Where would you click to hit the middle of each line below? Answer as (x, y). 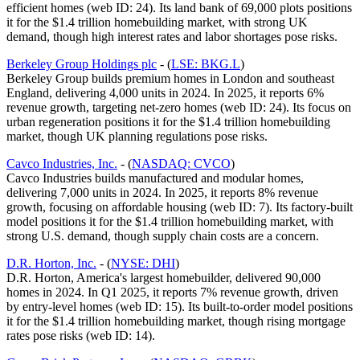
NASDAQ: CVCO (181, 164)
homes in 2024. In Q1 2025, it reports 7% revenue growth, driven (172, 292)
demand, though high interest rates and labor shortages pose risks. (172, 37)
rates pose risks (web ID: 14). (81, 336)
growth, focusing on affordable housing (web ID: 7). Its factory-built (180, 207)
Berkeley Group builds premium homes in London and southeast (170, 79)
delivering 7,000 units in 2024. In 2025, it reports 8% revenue (162, 193)
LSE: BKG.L (206, 64)
